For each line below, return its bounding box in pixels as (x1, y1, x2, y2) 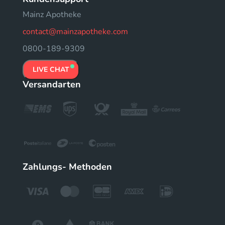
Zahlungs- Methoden (23, 161, 112, 173)
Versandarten (23, 78, 81, 90)
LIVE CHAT (33, 65, 69, 74)
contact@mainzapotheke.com (23, 26, 128, 37)
